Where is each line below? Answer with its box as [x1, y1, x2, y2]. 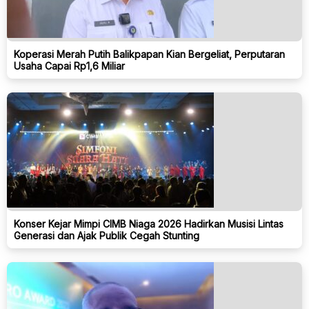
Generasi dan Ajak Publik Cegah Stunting [14, 229, 199, 241]
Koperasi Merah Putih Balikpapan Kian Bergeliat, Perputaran [14, 48, 285, 60]
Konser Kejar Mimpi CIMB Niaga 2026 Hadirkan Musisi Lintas [14, 217, 283, 230]
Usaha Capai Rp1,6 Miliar [14, 59, 125, 72]
